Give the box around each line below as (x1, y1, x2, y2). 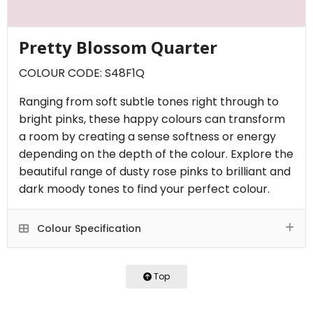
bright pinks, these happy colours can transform (19, 110, 285, 127)
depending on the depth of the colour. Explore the (19, 145, 293, 162)
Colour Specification (34, 221, 141, 235)
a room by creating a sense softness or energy (19, 128, 276, 145)
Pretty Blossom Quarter (19, 35, 217, 59)
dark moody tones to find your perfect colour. (19, 180, 270, 197)
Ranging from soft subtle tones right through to (19, 93, 279, 110)
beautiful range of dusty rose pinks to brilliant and (19, 163, 291, 180)
